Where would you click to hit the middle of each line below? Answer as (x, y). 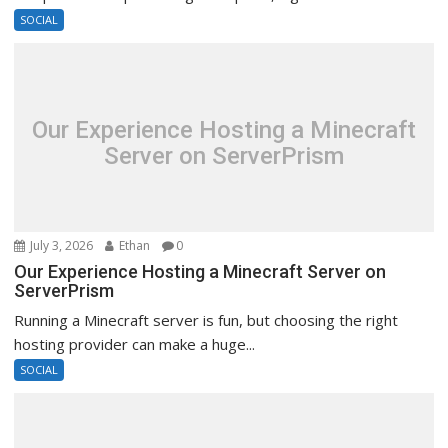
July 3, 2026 (60, 246)
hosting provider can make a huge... (135, 344)
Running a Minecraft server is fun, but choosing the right (206, 320)
